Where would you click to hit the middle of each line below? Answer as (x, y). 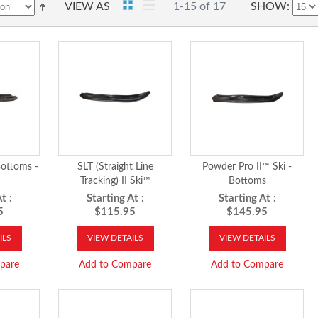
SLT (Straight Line (115, 167)
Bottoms (247, 181)
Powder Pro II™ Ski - (247, 167)
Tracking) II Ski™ (115, 181)
